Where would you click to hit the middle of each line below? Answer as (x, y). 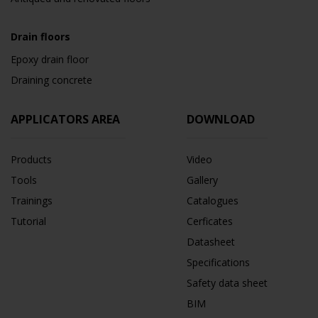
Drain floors (40, 37)
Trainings (32, 201)
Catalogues (213, 201)
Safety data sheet (227, 283)
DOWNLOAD (222, 119)
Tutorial (28, 221)
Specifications (218, 262)
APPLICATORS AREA (68, 119)
